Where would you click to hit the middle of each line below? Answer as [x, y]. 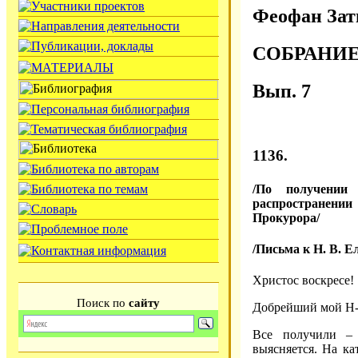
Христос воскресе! [303, 280]
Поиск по [103, 303]
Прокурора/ [286, 217]
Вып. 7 [282, 91]
